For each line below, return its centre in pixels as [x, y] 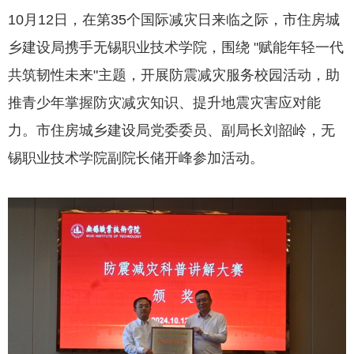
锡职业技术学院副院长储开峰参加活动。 [136, 158]
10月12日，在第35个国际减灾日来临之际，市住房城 [174, 20]
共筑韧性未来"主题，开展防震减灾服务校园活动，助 [174, 75]
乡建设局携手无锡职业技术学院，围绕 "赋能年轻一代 [176, 48]
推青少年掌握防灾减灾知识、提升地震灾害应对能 [164, 103]
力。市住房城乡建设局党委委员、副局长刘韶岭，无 [171, 131]
